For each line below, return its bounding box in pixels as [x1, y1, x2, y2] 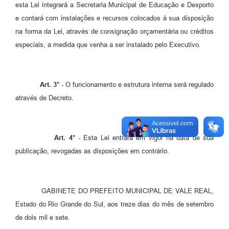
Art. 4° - [54, 133, 80, 142]
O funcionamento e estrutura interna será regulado [63, 80, 214, 88]
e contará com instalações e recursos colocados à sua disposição [15, 14, 214, 22]
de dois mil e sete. [15, 213, 70, 221]
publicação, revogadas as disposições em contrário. [15, 147, 169, 155]
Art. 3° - [40, 80, 63, 88]
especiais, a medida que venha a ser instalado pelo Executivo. [15, 40, 201, 49]
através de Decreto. [15, 94, 74, 102]
